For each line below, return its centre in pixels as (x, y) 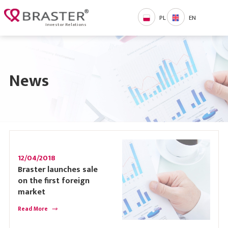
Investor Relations (66, 25)
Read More (33, 209)
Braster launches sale (58, 169)
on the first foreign (54, 181)
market (32, 192)
